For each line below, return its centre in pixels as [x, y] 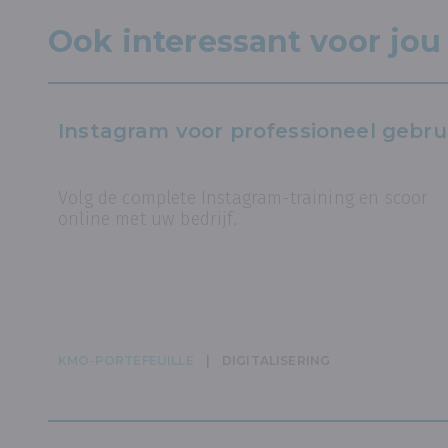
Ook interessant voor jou [245, 41]
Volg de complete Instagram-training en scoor [243, 198]
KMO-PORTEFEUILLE [126, 360]
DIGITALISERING [276, 360]
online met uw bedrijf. [147, 219]
